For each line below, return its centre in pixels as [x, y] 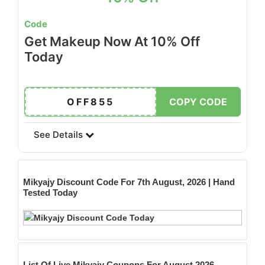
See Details [59, 135]
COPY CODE [198, 102]
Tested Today [50, 193]
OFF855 [91, 102]
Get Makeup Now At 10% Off [112, 41]
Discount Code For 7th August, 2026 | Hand [146, 182]
